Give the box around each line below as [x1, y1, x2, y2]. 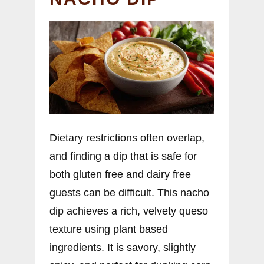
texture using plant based [49, 223, 168, 236]
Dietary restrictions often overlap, [49, 132, 204, 144]
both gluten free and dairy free [49, 169, 191, 181]
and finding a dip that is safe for [49, 150, 197, 163]
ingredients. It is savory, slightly [49, 242, 196, 254]
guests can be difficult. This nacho [49, 187, 209, 199]
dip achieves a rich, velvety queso [49, 205, 208, 217]
